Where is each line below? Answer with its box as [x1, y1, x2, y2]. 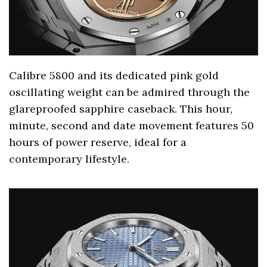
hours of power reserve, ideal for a [9, 135, 187, 150]
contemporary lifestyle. [9, 152, 130, 166]
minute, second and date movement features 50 [9, 119, 254, 133]
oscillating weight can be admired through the [9, 85, 250, 100]
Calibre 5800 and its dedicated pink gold [9, 69, 219, 83]
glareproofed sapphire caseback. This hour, [9, 102, 233, 116]
